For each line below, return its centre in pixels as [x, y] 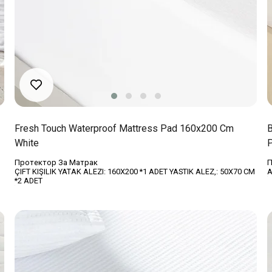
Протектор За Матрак [56, 163]
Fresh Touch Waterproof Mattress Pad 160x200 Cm [124, 129]
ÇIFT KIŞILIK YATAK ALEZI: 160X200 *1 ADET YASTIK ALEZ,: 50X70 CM [134, 172]
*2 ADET [28, 181]
